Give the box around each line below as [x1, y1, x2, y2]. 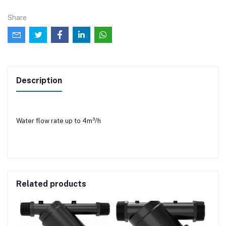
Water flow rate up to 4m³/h [16, 117, 101, 125]
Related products [16, 179, 86, 189]
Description [16, 76, 62, 86]
